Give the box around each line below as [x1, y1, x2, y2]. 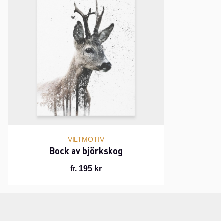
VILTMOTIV [68, 135, 104, 143]
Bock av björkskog [49, 145, 123, 156]
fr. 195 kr [70, 164, 102, 173]
